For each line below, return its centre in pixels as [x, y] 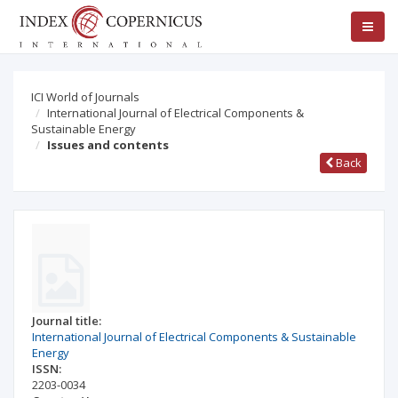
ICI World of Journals [85, 97]
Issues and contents [108, 145]
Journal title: [67, 321]
